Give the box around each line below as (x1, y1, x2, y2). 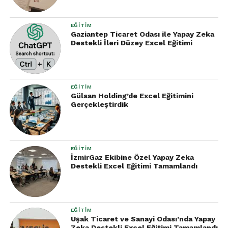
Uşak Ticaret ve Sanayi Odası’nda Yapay (70, 215, 215, 223)
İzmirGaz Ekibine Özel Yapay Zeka (70, 153, 194, 161)
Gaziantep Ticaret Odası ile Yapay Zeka (70, 30, 214, 38)
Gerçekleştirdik (70, 100, 128, 108)
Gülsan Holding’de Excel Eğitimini (70, 92, 193, 100)
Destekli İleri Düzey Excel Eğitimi (70, 39, 192, 47)
